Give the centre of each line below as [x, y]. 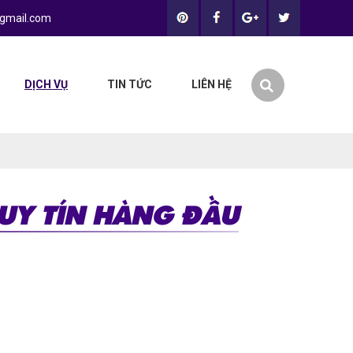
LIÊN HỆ [212, 84]
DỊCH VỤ [46, 84]
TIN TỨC [130, 84]
